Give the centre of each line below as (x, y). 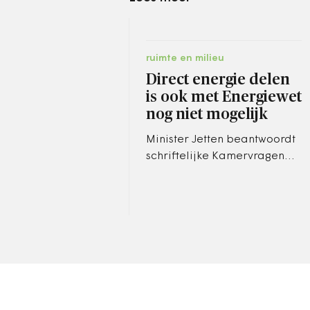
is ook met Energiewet (224, 97)
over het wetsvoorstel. (204, 173)
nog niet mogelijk (207, 114)
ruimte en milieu (185, 58)
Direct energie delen (218, 80)
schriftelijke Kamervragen (215, 156)
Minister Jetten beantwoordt (221, 140)
